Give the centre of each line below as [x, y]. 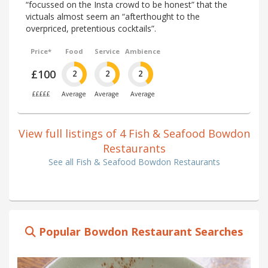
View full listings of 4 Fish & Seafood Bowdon [134, 133]
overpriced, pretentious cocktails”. [91, 29]
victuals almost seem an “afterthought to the [113, 17]
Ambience [142, 51]
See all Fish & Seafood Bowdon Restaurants [134, 162]
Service [107, 51]
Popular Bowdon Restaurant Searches [139, 231]
